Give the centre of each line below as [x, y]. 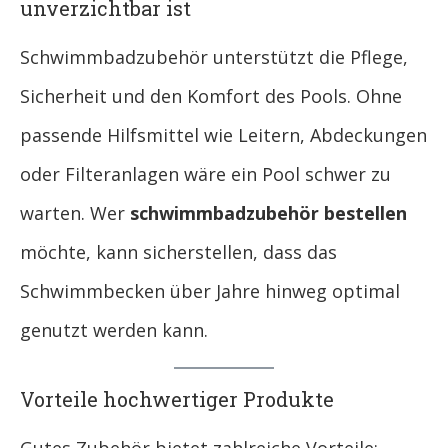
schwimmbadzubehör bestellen [268, 213]
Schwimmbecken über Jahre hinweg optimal [210, 291]
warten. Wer [75, 213]
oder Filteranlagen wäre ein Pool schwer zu [205, 174]
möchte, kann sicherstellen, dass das [178, 252]
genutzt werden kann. [114, 330]
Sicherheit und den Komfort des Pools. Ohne [211, 96]
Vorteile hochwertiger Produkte [177, 399]
